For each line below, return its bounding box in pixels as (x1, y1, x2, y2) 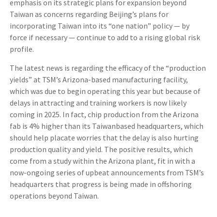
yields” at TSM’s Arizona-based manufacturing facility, (10, 74, 188, 84)
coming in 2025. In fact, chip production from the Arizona (10, 109, 199, 119)
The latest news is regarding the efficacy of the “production (10, 62, 206, 73)
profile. (10, 44, 34, 54)
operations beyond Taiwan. (10, 190, 99, 201)
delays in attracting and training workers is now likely (10, 97, 186, 108)
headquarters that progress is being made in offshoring (10, 179, 192, 189)
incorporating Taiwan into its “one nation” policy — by (10, 20, 189, 31)
